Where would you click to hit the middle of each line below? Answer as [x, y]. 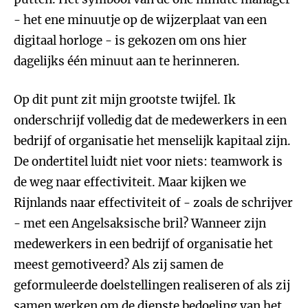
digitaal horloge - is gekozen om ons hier [130, 41]
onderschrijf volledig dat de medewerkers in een [150, 120]
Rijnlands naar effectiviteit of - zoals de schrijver [153, 203]
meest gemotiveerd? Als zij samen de [119, 265]
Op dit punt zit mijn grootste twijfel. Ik [125, 100]
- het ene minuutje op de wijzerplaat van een [140, 20]
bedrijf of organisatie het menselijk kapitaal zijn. [152, 141]
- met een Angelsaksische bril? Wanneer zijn [140, 223]
